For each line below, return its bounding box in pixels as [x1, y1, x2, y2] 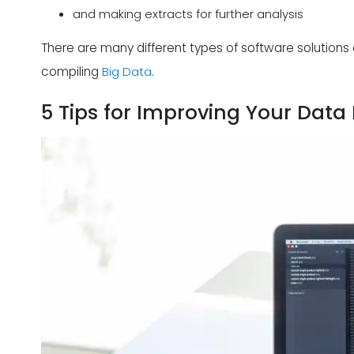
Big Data [102, 62, 152, 80]
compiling [41, 62, 102, 80]
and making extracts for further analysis [73, 6, 303, 23]
